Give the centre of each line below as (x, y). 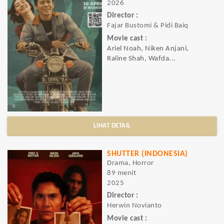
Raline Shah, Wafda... (141, 58)
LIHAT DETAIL (112, 126)
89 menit (121, 173)
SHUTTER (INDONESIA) (147, 154)
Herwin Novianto (134, 206)
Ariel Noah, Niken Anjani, (148, 48)
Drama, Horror (130, 163)
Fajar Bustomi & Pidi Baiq (148, 26)
